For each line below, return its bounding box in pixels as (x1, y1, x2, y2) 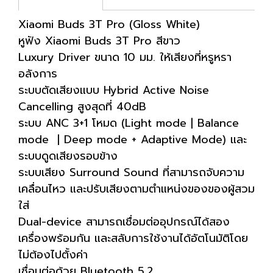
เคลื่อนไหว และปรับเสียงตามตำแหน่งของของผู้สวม (18, 180, 255, 197)
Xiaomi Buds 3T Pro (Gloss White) (18, 16, 204, 33)
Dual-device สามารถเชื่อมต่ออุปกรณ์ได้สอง (18, 213, 230, 230)
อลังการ (18, 65, 57, 82)
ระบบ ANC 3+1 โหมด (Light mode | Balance (18, 115, 239, 132)
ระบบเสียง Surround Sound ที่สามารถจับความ (18, 164, 244, 181)
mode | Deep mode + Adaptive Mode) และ (18, 131, 247, 148)
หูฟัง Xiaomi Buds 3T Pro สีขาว (18, 32, 180, 49)
